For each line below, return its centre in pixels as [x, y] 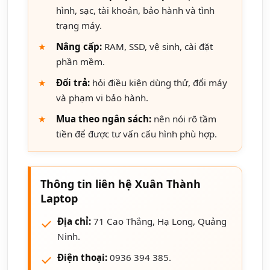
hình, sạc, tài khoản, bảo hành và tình [135, 11]
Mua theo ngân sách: [104, 119]
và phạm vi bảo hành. [102, 98]
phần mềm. [80, 62]
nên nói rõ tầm [184, 119]
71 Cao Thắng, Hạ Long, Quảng [159, 221]
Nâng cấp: [79, 47]
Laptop [59, 199]
